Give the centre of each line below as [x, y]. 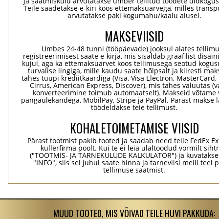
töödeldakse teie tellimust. [134, 107]
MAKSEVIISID [134, 36]
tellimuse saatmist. [134, 170]
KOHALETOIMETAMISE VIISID [134, 128]
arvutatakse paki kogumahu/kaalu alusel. [134, 15]
